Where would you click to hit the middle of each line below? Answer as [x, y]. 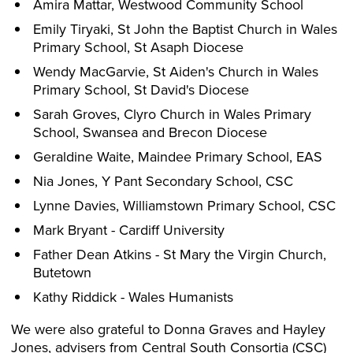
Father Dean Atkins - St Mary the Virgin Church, [180, 255]
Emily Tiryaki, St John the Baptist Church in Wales [185, 29]
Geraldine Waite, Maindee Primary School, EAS [178, 157]
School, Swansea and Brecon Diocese [150, 132]
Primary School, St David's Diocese [141, 90]
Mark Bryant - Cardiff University [129, 230]
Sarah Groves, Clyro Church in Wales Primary [172, 114]
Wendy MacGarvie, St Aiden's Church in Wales [176, 72]
